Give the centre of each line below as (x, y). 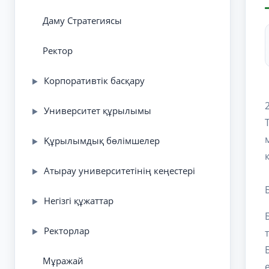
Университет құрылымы (98, 110)
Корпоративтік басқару (94, 80)
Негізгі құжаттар (79, 200)
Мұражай (63, 260)
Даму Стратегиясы (82, 20)
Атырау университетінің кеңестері (119, 170)
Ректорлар (67, 230)
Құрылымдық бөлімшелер (102, 140)
